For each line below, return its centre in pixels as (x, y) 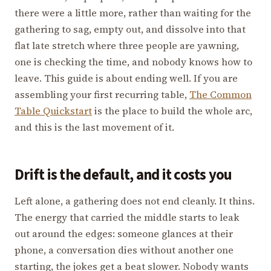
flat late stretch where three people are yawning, (127, 45)
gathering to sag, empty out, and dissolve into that (130, 29)
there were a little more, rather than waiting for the (133, 12)
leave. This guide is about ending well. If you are (126, 78)
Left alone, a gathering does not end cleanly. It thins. (135, 201)
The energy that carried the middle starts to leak (127, 217)
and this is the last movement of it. (94, 127)
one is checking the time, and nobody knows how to (133, 61)
